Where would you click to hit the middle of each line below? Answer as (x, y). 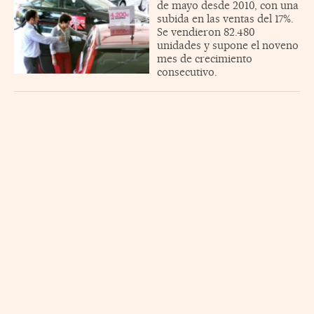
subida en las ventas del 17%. (225, 18)
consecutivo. (187, 71)
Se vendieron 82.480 (206, 32)
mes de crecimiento (205, 58)
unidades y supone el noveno (228, 45)
